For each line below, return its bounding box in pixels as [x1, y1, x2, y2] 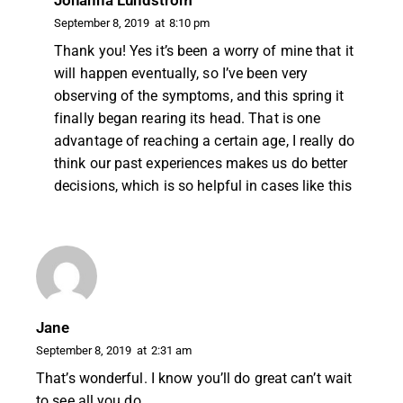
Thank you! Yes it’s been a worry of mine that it [54, 41, 354, 59]
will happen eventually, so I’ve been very [54, 64, 309, 82]
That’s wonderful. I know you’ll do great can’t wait [36, 369, 353, 387]
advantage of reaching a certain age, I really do [54, 131, 354, 149]
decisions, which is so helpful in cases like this [54, 176, 352, 194]
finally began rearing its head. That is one [54, 109, 321, 127]
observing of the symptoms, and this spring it [54, 86, 345, 104]
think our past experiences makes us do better [54, 154, 348, 172]
